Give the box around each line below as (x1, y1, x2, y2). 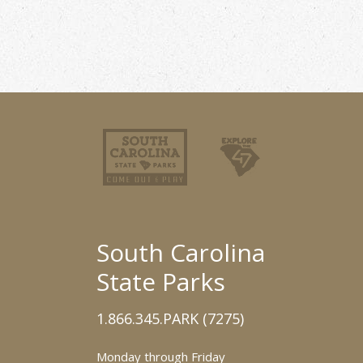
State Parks (96, 265, 225, 298)
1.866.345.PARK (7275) (96, 309, 244, 328)
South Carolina (96, 236, 265, 269)
